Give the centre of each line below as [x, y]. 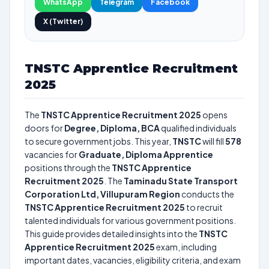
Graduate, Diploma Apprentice [146, 154]
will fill [213, 141]
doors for [44, 128]
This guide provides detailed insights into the [112, 234]
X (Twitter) [63, 21]
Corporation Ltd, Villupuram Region [102, 194]
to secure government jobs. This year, [98, 141]
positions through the [68, 168]
